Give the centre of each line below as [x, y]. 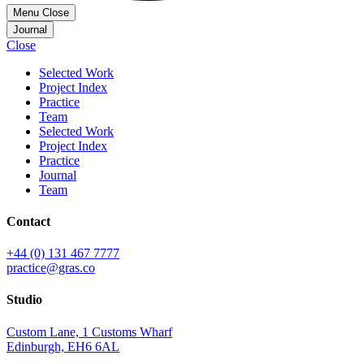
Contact [28, 221]
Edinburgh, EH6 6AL [63, 346]
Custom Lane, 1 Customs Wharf [89, 331]
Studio [24, 300]
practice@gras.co [51, 268]
